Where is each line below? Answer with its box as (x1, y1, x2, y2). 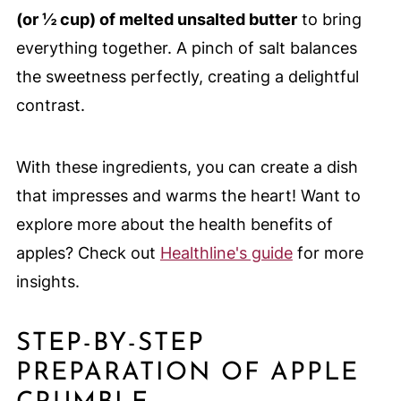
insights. (15, 272, 80, 292)
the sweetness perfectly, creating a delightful (15, 67, 359, 87)
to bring (296, 10, 362, 30)
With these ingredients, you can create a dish (15, 158, 358, 177)
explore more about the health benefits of (15, 215, 333, 235)
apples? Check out (15, 243, 160, 263)
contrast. (15, 96, 85, 115)
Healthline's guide (159, 243, 293, 263)
